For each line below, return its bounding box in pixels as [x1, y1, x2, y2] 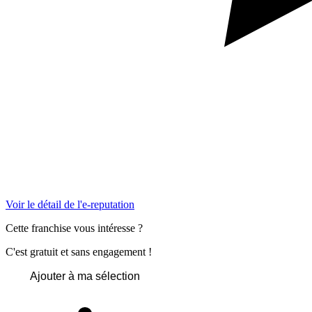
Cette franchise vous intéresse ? [6, 221, 143, 234]
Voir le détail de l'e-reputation [6, 198, 134, 210]
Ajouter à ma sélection [30, 270, 140, 282]
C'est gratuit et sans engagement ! [6, 245, 152, 258]
